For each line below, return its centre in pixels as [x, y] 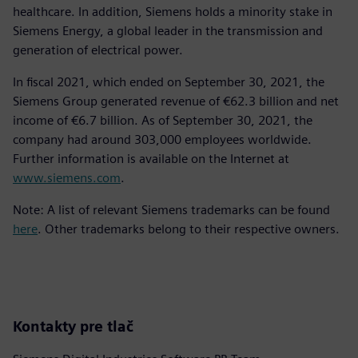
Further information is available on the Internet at [151, 159]
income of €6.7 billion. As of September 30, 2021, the [163, 121]
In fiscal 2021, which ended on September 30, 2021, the [169, 82]
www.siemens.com [67, 178]
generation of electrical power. [101, 50]
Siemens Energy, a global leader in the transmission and [168, 31]
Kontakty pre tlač [73, 327]
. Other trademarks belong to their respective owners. [189, 229]
